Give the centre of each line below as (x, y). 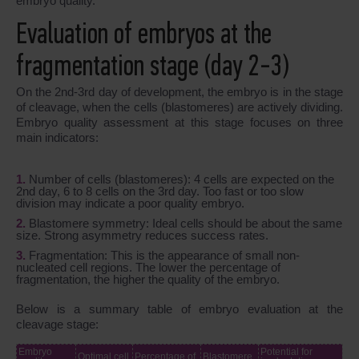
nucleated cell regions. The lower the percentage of (148, 268)
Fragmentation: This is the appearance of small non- (164, 256)
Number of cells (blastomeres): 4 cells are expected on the (182, 179)
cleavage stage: (57, 325)
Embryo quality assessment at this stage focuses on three (179, 123)
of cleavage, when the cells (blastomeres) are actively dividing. (179, 107)
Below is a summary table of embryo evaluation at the (179, 309)
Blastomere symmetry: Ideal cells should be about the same (186, 224)
